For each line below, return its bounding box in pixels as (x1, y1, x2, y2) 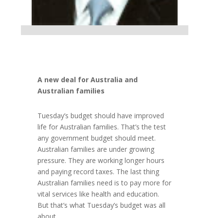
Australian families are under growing (37, 145, 155, 154)
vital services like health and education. (37, 189, 160, 199)
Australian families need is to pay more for (37, 178, 172, 188)
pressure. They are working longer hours (37, 156, 165, 165)
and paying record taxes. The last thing (37, 167, 160, 177)
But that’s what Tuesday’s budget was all (37, 200, 166, 210)
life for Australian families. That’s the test (37, 122, 166, 132)
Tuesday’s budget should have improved (37, 111, 164, 121)
